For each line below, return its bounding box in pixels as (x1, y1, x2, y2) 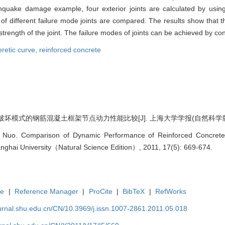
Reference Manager (15, 187, 79, 195)
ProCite (88, 187, 113, 195)
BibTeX (123, 187, 145, 195)
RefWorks (155, 187, 187, 195)
